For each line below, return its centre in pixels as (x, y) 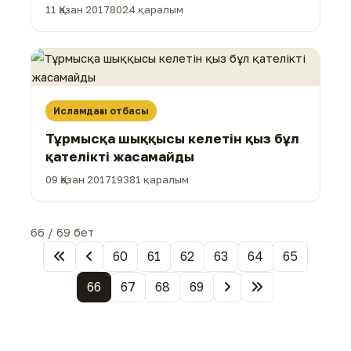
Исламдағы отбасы (101, 111)
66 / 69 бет (62, 233)
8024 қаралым (147, 10)
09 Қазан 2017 (78, 180)
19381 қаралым (150, 180)
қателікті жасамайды (120, 157)
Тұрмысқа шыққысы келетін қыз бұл (172, 139)
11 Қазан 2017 (78, 10)
